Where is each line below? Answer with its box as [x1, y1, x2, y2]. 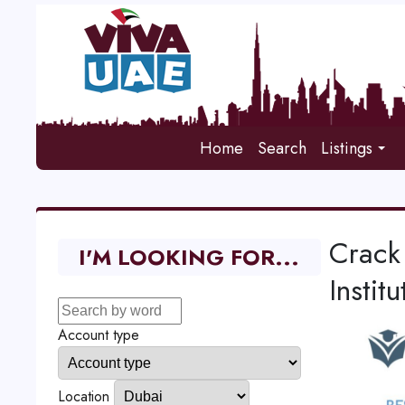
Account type [57, 325, 139, 345]
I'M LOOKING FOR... [79, 241, 300, 273]
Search [258, 137, 307, 160]
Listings [321, 137, 373, 160]
